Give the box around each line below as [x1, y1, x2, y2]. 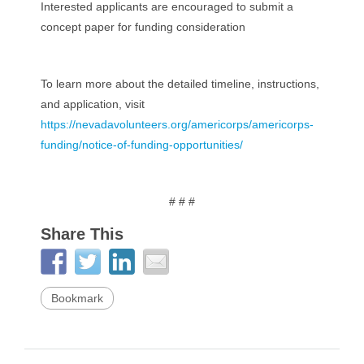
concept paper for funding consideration [41, 20, 245, 33]
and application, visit [41, 97, 145, 110]
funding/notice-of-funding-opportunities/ [41, 138, 243, 151]
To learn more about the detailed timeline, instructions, [41, 77, 319, 90]
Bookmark [51, 292, 103, 305]
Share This [41, 225, 123, 243]
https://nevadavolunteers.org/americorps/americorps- [41, 118, 314, 131]
